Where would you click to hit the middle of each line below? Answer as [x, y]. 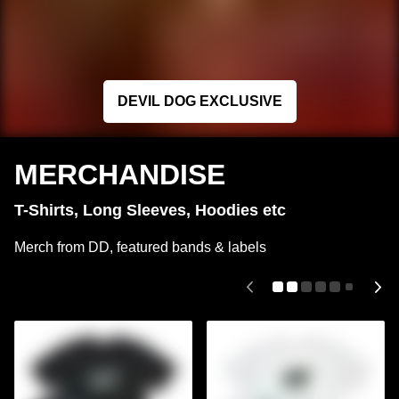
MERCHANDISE [120, 175]
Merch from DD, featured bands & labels [140, 248]
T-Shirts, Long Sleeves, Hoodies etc [150, 211]
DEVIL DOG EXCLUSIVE [199, 102]
